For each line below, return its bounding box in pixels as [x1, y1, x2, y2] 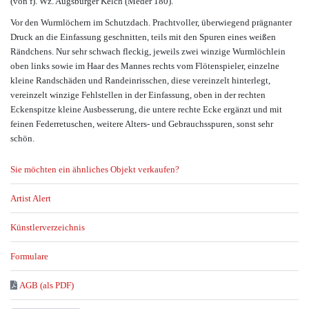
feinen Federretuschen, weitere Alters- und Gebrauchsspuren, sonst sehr [10, 119, 273, 130]
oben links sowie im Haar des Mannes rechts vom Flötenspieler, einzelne [10, 61, 279, 72]
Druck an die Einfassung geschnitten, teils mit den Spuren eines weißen [10, 32, 276, 43]
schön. [10, 133, 34, 144]
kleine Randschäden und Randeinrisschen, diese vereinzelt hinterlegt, [10, 75, 270, 86]
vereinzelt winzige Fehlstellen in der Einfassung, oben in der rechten [10, 90, 266, 101]
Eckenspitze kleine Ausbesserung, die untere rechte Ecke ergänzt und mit [10, 104, 282, 115]
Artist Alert [10, 192, 51, 203]
